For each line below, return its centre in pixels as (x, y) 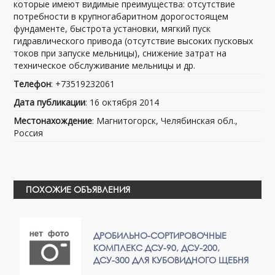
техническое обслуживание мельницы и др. (105, 66)
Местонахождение (53, 121)
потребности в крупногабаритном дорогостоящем (121, 17)
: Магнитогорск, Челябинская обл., (165, 121)
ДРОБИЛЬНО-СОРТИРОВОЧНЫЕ (160, 236)
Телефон (33, 84)
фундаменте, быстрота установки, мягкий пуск (112, 29)
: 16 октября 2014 (122, 103)
